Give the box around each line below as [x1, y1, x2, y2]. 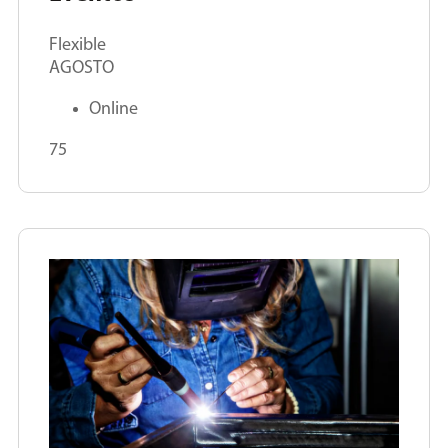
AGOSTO [49, 59, 114, 79]
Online [89, 100, 138, 120]
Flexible [49, 36, 106, 56]
